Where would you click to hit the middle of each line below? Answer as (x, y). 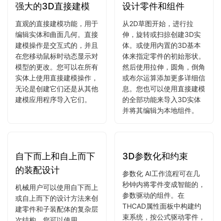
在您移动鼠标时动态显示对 (57, 115)
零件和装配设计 (110, 23)
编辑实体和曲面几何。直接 (57, 94)
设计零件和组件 (153, 66)
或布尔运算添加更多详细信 (164, 137)
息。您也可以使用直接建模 (164, 148)
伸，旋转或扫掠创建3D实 (162, 94)
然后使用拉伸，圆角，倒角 (164, 126)
